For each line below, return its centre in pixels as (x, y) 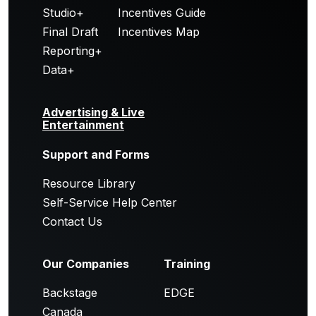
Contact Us (72, 221)
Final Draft (70, 32)
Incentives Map (159, 32)
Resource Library (89, 183)
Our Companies (86, 264)
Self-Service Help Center (110, 202)
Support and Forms (96, 154)
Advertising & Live (93, 112)
